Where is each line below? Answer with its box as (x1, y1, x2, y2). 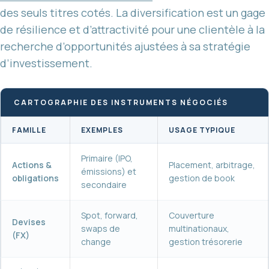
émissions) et (81, 165, 136, 177)
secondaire (81, 178, 127, 190)
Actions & (12, 159, 52, 171)
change (81, 235, 111, 247)
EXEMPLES (81, 124, 123, 135)
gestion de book (169, 172, 235, 184)
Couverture (169, 209, 214, 221)
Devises (12, 216, 46, 228)
